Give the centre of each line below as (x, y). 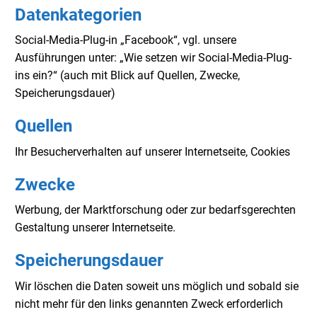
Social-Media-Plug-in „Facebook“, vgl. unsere (126, 40)
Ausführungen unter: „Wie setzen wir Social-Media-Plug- (153, 58)
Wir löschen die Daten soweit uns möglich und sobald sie (157, 286)
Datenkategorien (78, 15)
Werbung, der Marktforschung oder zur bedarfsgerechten (155, 210)
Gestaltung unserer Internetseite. (95, 228)
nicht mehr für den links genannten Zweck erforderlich (149, 304)
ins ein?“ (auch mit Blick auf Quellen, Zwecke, (127, 76)
